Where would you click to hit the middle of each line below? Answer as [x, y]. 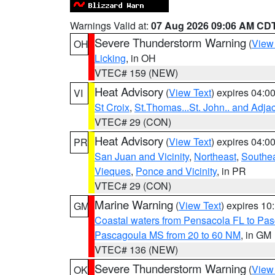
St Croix [112, 107]
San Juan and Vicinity [142, 156]
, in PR [231, 171]
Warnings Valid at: [110, 25]
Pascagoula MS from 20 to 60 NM [168, 235]
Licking [110, 58]
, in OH [141, 58]
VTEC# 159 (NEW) [136, 73]
